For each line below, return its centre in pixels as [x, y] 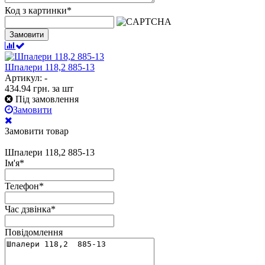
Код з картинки [36, 10]
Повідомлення [34, 232]
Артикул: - [26, 77]
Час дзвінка [28, 209]
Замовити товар [37, 131]
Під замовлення [47, 99]
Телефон [22, 186]
